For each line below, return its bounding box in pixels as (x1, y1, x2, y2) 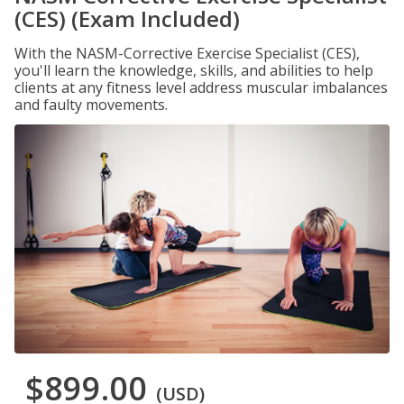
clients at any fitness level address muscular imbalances (14, 78, 388, 97)
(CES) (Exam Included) (14, 4, 240, 33)
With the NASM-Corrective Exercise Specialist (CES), (14, 43, 360, 63)
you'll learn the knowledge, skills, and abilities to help (14, 60, 373, 80)
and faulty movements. (14, 95, 168, 115)
